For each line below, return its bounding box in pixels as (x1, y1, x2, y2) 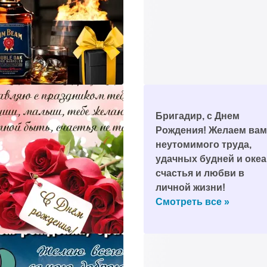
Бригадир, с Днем (155, 111, 240, 121)
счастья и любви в (155, 168, 244, 178)
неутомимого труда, (155, 139, 252, 150)
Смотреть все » (155, 197, 229, 207)
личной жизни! (155, 182, 225, 193)
